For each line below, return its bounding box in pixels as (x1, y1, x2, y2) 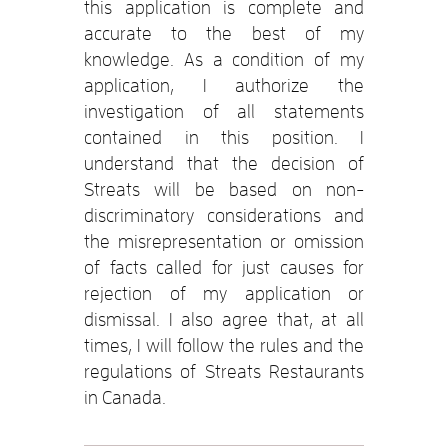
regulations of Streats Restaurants (84, 360, 364, 382)
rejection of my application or (84, 282, 364, 304)
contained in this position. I (84, 126, 364, 148)
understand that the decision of (84, 152, 364, 174)
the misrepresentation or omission (84, 230, 364, 252)
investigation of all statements (84, 100, 364, 122)
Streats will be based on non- (84, 178, 364, 200)
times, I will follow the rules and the (84, 334, 364, 356)
